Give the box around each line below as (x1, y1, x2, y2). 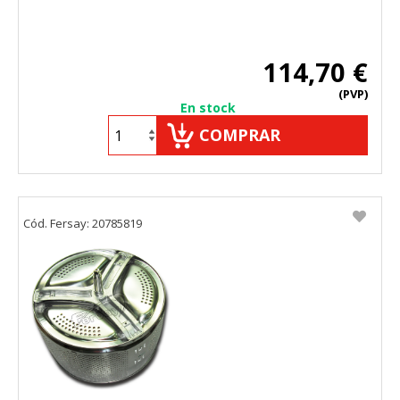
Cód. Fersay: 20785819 (23, 215, 142, 232)
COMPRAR (199, 124, 280, 146)
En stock (180, 99, 236, 117)
